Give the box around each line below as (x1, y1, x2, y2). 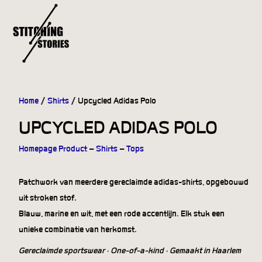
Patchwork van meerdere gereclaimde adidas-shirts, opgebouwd (19, 177, 249, 188)
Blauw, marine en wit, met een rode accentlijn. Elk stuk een (19, 209, 225, 219)
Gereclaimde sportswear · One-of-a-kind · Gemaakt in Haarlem (19, 246, 241, 256)
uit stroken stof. (19, 193, 77, 204)
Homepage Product (19, 144, 87, 154)
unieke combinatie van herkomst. (19, 225, 137, 235)
